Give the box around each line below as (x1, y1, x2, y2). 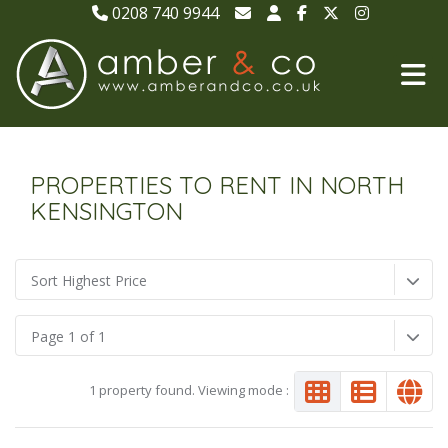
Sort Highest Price (31, 271, 147, 290)
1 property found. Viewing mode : (89, 381, 289, 399)
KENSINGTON (30, 196, 183, 226)
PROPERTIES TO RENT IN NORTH (30, 170, 404, 200)
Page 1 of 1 (31, 327, 106, 346)
